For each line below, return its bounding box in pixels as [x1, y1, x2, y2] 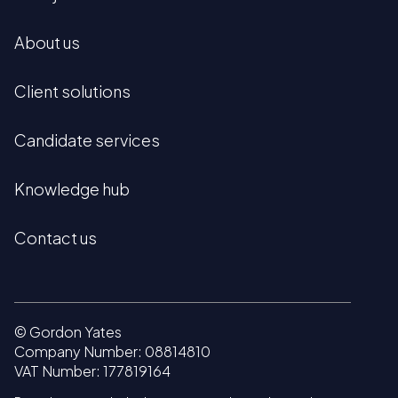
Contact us [14, 227, 97, 249]
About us [14, 32, 80, 53]
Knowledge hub [14, 179, 130, 200]
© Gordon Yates [14, 322, 122, 342]
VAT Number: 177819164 [14, 362, 171, 381]
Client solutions [14, 81, 131, 102]
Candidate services [14, 130, 160, 151]
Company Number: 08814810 [14, 342, 211, 362]
